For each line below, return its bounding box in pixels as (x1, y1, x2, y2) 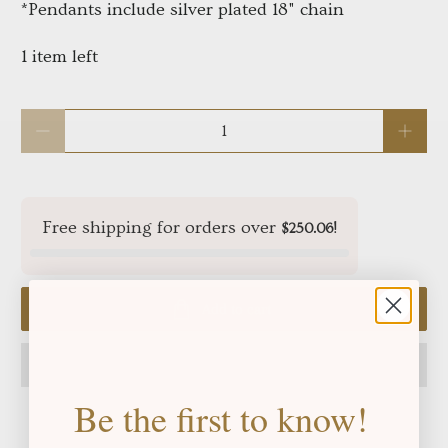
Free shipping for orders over (42, 217, 282, 239)
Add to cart (201, 299, 271, 318)
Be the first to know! (74, 393, 368, 442)
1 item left (21, 46, 99, 68)
